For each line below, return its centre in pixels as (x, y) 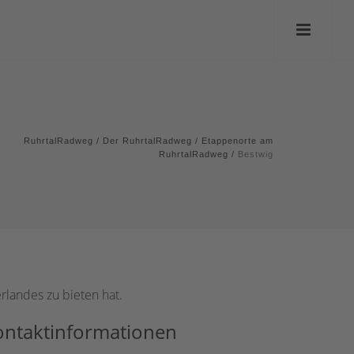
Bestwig (256, 154)
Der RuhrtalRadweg (147, 141)
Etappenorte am (237, 141)
